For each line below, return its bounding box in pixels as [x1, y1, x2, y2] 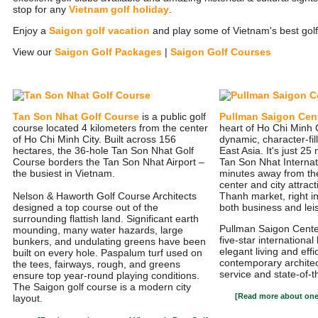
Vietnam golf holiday [69, 4, 169, 15]
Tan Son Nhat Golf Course [13, 111, 139, 122]
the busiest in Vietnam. [13, 168, 115, 179]
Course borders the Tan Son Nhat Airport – [13, 156, 204, 168]
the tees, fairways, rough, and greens [13, 258, 180, 270]
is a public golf [139, 111, 206, 122]
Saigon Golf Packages [55, 46, 162, 57]
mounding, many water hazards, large [13, 224, 183, 236]
